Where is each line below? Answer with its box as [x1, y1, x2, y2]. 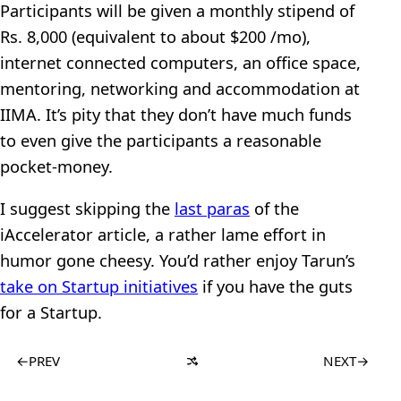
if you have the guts [198, 275, 353, 298]
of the [250, 197, 299, 220]
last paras [175, 197, 250, 220]
